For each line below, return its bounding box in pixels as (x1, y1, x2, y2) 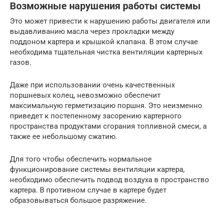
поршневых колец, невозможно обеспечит (10, 90, 161, 100)
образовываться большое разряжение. (10, 195, 147, 205)
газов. (10, 57, 31, 67)
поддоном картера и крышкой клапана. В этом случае (10, 37, 198, 46)
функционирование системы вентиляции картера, (10, 165, 185, 174)
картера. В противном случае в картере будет (10, 185, 166, 194)
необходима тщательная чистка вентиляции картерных (10, 47, 202, 56)
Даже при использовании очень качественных (10, 80, 175, 89)
